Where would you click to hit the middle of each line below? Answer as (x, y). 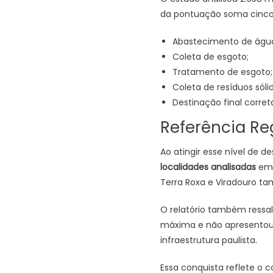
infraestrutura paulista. (208, 240)
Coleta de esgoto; (210, 56)
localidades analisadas (208, 167)
